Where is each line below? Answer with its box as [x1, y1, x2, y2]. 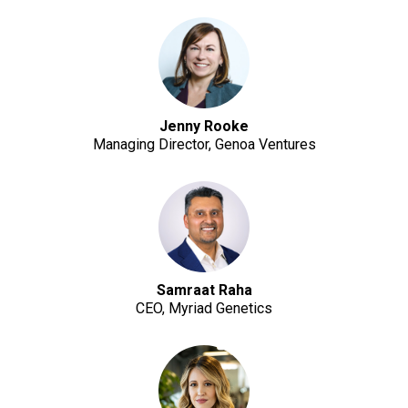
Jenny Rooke [159, 117, 249, 135]
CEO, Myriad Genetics [136, 300, 272, 317]
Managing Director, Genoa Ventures [92, 136, 316, 153]
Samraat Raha [156, 281, 252, 299]
